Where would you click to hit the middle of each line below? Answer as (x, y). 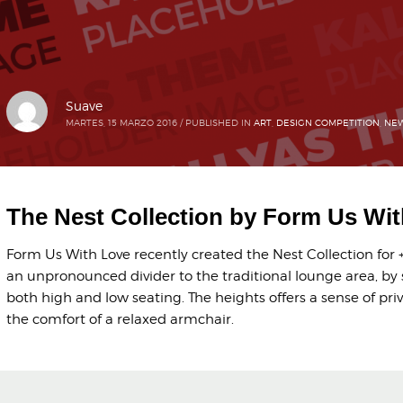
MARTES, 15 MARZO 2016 (121, 122)
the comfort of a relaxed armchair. (120, 320)
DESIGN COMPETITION (327, 122)
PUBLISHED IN (218, 122)
